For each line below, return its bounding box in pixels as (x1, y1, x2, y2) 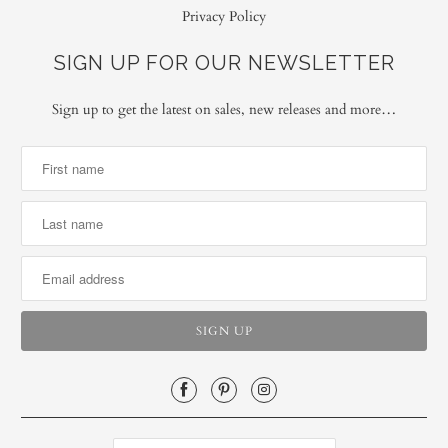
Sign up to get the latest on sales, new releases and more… (52, 99, 396, 119)
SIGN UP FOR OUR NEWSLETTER (53, 50, 395, 75)
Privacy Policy (182, 6, 266, 26)
